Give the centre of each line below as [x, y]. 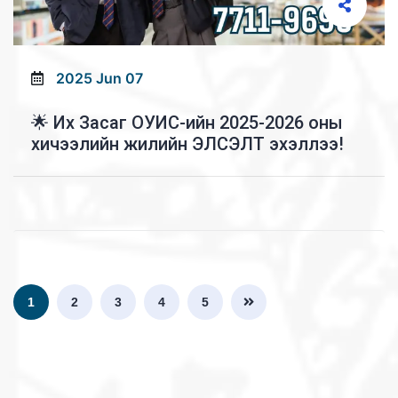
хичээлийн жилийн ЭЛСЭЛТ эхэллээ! [187, 144]
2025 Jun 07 [99, 79]
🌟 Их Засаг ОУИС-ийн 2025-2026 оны [187, 123]
